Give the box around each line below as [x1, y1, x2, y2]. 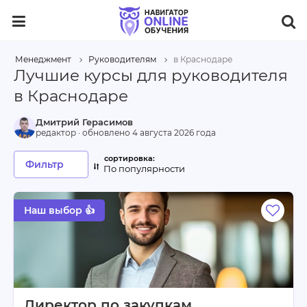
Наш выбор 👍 [24, 204, 95, 217]
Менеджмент [15, 54, 71, 64]
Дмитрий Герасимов [36, 116, 133, 127]
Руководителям [88, 54, 156, 64]
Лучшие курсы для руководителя [14, 66, 288, 85]
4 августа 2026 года [132, 127, 216, 138]
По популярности [103, 163, 185, 174]
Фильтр [25, 158, 64, 171]
